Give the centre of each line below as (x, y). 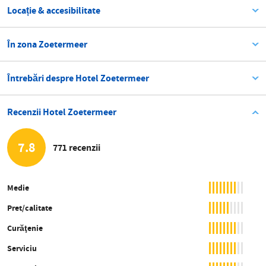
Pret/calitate (30, 208)
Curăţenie (25, 228)
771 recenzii (77, 147)
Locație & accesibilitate (54, 11)
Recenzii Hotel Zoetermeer (62, 112)
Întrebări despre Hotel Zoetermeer (78, 78)
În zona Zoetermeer (47, 45)
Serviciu (22, 248)
